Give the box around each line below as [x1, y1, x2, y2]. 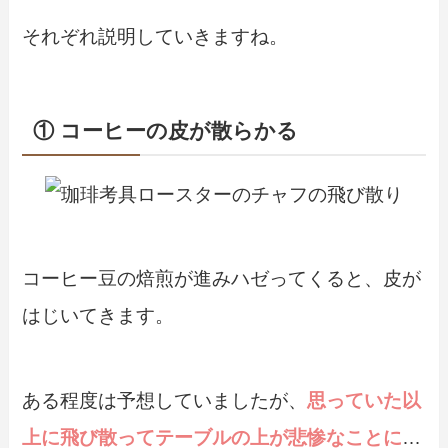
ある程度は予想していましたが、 [22, 389, 308, 411]
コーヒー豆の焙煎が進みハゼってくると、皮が [22, 268, 422, 290]
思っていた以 [307, 389, 422, 411]
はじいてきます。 [22, 305, 175, 327]
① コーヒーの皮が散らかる [32, 119, 298, 143]
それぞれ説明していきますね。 [22, 26, 289, 48]
